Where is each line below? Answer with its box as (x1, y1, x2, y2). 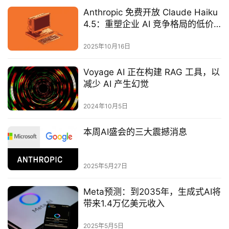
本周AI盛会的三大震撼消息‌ (83, 127, 187, 138)
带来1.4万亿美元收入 (83, 198, 165, 209)
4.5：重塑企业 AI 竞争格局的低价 (83, 18, 214, 29)
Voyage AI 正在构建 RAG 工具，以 (83, 66, 220, 77)
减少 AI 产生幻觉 (83, 78, 149, 89)
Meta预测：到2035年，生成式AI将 (83, 187, 221, 197)
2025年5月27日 (83, 162, 127, 170)
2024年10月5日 (83, 102, 128, 110)
